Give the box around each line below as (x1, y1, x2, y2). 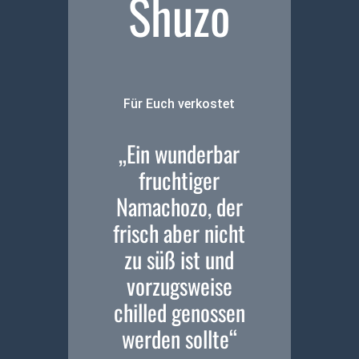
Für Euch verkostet (123, 96, 236, 112)
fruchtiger (139, 163, 220, 197)
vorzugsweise (126, 269, 232, 303)
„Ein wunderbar (119, 137, 240, 171)
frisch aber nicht (113, 216, 246, 250)
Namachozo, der (115, 190, 243, 224)
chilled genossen (113, 296, 245, 329)
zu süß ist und (124, 243, 235, 276)
